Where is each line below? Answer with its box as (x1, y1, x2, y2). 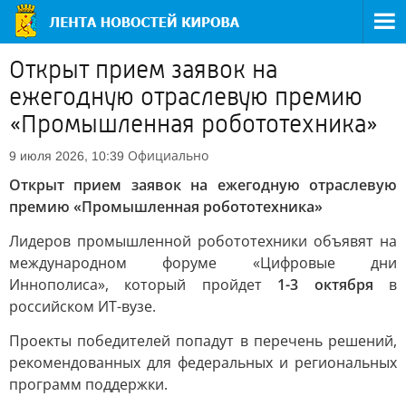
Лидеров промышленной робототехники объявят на (9, 231, 397, 251)
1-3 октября (277, 275, 373, 295)
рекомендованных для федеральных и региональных (9, 353, 397, 372)
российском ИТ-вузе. (9, 296, 156, 316)
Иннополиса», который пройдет (9, 275, 278, 295)
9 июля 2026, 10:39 (9, 149, 124, 163)
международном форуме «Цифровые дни (9, 253, 397, 273)
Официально (128, 147, 208, 164)
